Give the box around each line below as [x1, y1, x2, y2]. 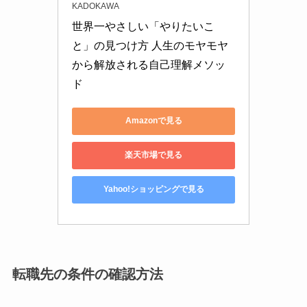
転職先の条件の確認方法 [12, 266, 163, 282]
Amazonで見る [125, 116, 182, 126]
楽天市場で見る [125, 150, 182, 160]
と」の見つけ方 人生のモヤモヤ [72, 39, 228, 51]
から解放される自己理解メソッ [72, 58, 225, 71]
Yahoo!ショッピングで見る [103, 184, 204, 195]
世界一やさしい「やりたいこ [72, 20, 214, 32]
